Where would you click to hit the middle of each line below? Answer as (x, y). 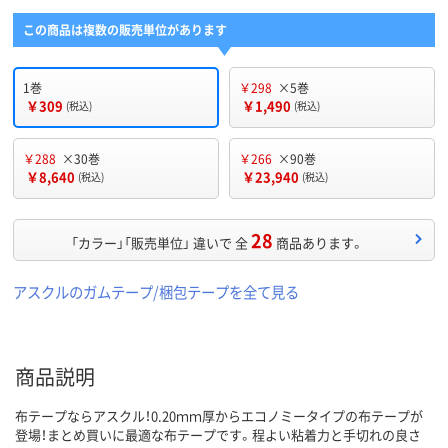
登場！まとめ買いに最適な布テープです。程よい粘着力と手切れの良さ (218, 435)
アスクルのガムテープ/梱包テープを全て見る (156, 292)
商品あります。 (320, 243)
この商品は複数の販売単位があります (125, 30)
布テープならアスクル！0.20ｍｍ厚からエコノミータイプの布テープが (219, 416)
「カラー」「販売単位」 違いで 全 (159, 243)
